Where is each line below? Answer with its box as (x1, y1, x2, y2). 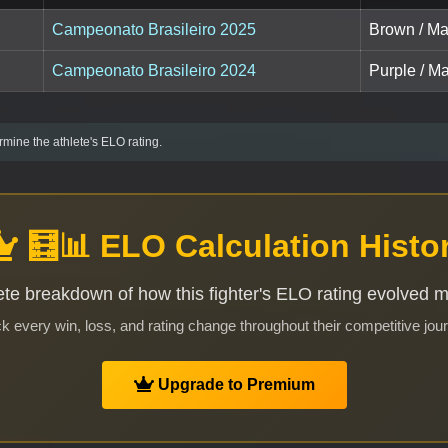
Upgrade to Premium (153, 376, 315, 394)
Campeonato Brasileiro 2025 (52, 21, 256, 39)
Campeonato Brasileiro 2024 (52, 62, 256, 80)
